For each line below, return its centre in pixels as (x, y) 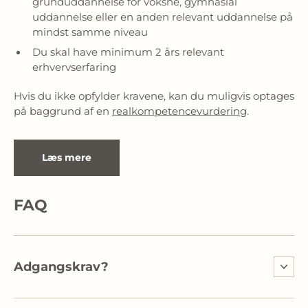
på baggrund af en (63, 111)
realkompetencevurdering (179, 111)
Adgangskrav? (61, 266)
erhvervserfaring (77, 67)
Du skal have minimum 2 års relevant (128, 52)
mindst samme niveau (90, 32)
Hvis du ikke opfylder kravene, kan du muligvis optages (154, 96)
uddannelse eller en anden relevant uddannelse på (163, 17)
